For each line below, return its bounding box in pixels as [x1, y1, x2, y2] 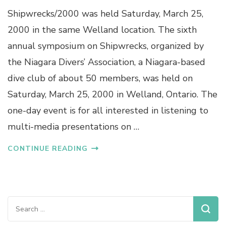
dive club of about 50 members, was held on [8, 72, 193, 85]
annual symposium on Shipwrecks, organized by [8, 40, 204, 52]
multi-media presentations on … [8, 121, 139, 133]
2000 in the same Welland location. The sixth [8, 24, 197, 36]
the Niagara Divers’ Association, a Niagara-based [8, 56, 205, 69]
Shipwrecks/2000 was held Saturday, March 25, [8, 8, 203, 20]
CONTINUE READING [8, 144, 88, 154]
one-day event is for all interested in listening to [8, 104, 208, 117]
